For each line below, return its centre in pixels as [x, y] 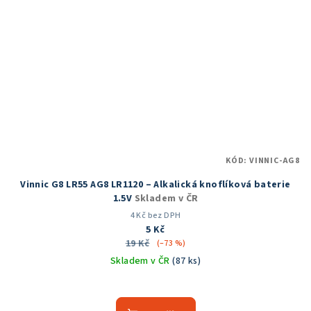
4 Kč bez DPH [155, 216]
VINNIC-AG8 [275, 161]
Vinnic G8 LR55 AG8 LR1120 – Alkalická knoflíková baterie [155, 185]
